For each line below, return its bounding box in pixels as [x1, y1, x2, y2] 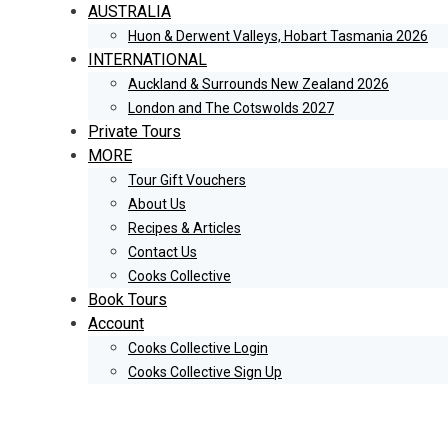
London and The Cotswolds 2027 [128, 100, 334, 116]
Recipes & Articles [128, 220, 241, 236]
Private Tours [88, 122, 181, 141]
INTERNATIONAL [88, 50, 207, 69]
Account [88, 314, 144, 333]
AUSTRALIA [88, 2, 171, 21]
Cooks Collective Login [128, 340, 268, 356]
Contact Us [128, 244, 197, 260]
